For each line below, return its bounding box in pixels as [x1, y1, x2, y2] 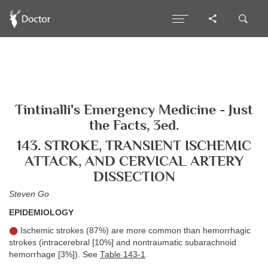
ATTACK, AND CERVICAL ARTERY [25, 153, 243, 169]
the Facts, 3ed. [89, 117, 179, 133]
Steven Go [9, 190, 49, 199]
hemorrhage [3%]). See [9, 250, 100, 259]
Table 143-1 [100, 250, 145, 259]
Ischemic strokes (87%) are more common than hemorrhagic [18, 226, 251, 235]
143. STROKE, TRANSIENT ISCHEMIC [17, 137, 251, 153]
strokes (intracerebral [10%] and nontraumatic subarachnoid [9, 238, 236, 247]
